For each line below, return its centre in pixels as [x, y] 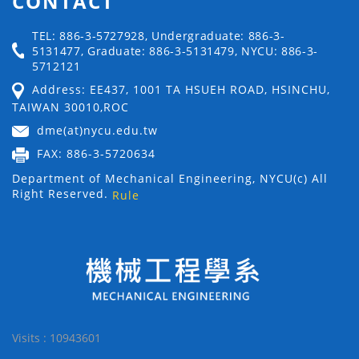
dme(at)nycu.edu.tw [97, 131]
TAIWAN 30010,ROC [71, 107]
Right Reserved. [62, 193]
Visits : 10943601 [56, 337]
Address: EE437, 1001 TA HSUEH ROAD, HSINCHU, [181, 90]
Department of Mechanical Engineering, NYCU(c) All [170, 178]
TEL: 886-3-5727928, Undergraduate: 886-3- [159, 36]
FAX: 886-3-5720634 [96, 154]
